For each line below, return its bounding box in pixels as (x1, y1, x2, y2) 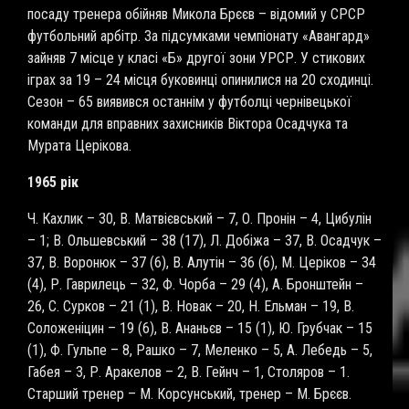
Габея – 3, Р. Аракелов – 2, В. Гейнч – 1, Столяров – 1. (27, 363, 350, 381)
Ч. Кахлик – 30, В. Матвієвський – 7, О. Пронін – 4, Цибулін (27, 210, 372, 227)
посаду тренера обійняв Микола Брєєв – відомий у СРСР (27, 5, 365, 23)
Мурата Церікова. (27, 137, 131, 154)
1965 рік (27, 173, 79, 191)
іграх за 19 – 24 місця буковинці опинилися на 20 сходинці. (27, 71, 373, 89)
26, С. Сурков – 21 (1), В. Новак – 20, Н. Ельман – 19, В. (27, 298, 354, 315)
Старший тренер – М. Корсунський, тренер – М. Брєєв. (27, 385, 351, 403)
